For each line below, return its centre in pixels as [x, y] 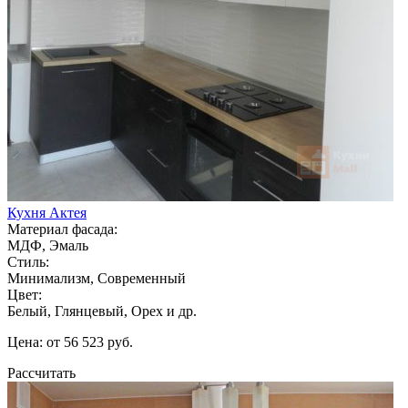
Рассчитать [41, 372]
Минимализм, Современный [97, 278]
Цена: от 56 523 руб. [70, 342]
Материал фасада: [62, 229]
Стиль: [28, 261]
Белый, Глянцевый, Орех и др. [102, 311]
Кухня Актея [47, 212]
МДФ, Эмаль [48, 245]
